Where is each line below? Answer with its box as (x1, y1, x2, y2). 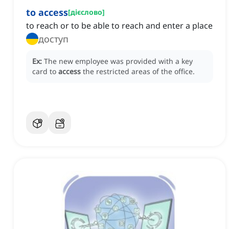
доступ (38, 33, 68, 45)
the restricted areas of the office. (83, 66, 195, 77)
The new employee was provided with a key (44, 56, 193, 66)
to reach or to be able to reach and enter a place (26, 20, 213, 32)
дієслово (71, 7, 102, 17)
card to (32, 66, 58, 77)
